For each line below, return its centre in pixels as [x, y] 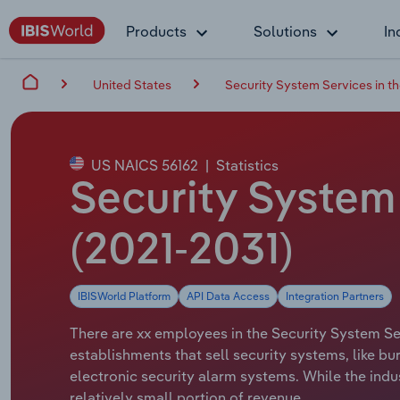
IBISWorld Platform [124, 296]
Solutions [285, 31]
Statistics [247, 165]
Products [156, 31]
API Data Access [228, 296]
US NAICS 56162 [143, 165]
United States [132, 84]
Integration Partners [335, 296]
